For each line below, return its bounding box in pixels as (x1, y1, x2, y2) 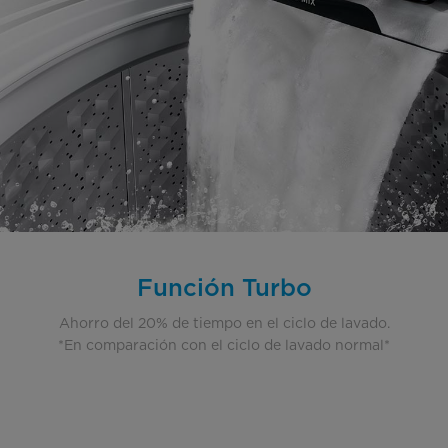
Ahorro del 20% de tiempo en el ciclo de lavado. (58, 314, 390, 331)
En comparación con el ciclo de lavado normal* (64, 336, 390, 353)
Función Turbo (136, 272, 312, 302)
